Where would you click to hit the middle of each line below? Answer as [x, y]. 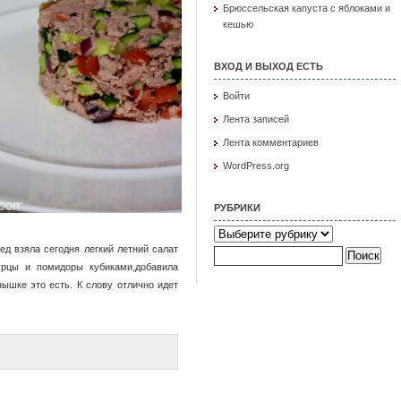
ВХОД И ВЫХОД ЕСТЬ [269, 66]
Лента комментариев [271, 142]
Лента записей [256, 119]
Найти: [228, 249]
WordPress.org [256, 165]
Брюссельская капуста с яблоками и [307, 8]
